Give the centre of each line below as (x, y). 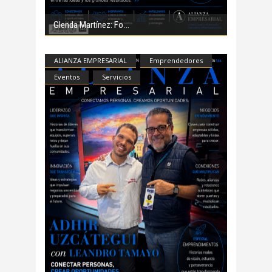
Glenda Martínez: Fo (88, 25)
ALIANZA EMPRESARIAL (90, 60)
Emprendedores (176, 60)
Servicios (117, 76)
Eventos (67, 76)
